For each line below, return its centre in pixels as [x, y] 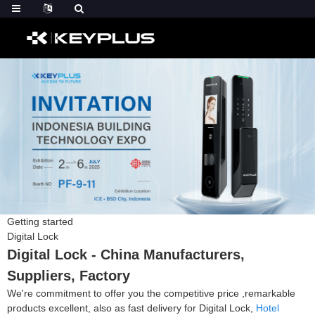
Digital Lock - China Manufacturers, [126, 254]
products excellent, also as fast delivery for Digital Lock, [131, 308]
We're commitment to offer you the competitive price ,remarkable [151, 293]
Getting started [40, 221]
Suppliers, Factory [69, 275]
